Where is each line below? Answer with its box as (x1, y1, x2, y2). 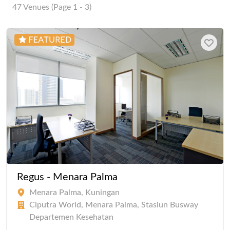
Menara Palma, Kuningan (29, 188, 120, 197)
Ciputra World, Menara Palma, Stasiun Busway (29, 200, 198, 209)
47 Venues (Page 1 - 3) (12, 3, 91, 11)
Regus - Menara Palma (17, 171, 118, 182)
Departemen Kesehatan (29, 213, 113, 221)
